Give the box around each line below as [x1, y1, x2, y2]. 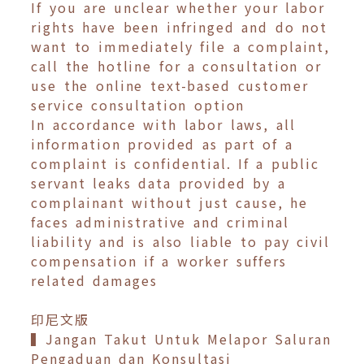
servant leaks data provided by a [31, 173, 286, 193]
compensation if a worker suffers [31, 251, 288, 271]
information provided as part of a [31, 134, 293, 154]
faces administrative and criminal [31, 212, 289, 232]
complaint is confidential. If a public [31, 154, 320, 174]
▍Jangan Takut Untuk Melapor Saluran [31, 329, 331, 349]
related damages [31, 271, 158, 291]
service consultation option [31, 95, 245, 115]
